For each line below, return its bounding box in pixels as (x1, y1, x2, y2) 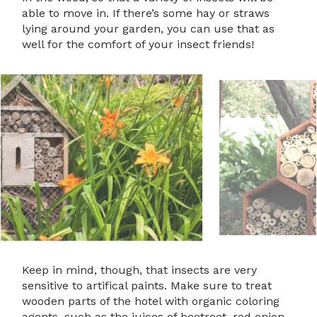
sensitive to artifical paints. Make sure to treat (22, 279, 272, 293)
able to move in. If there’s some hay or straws (22, 6, 270, 20)
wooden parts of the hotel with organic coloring (22, 294, 280, 309)
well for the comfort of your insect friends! (22, 37, 255, 51)
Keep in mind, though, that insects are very (22, 263, 258, 277)
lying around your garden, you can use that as (22, 21, 275, 35)
